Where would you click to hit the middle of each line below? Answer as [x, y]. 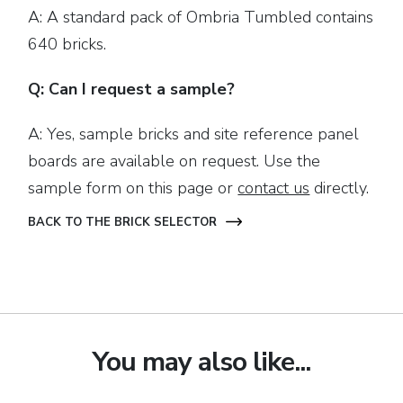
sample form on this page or [133, 188]
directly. [340, 188]
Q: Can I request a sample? [132, 89]
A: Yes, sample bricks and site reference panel [194, 134]
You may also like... [201, 362]
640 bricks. [67, 44]
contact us [274, 188]
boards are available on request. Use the [175, 161]
